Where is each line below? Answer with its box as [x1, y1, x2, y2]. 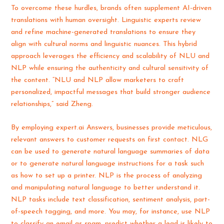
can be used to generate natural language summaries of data [11, 148, 210, 156]
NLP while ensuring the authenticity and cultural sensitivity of [11, 64, 209, 72]
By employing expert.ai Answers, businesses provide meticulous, [11, 124, 212, 132]
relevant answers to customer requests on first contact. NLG [11, 136, 208, 144]
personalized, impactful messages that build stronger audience [11, 88, 211, 96]
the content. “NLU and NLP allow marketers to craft [11, 76, 184, 84]
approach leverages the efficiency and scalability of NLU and [11, 52, 210, 60]
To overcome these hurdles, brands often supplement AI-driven [11, 4, 212, 12]
